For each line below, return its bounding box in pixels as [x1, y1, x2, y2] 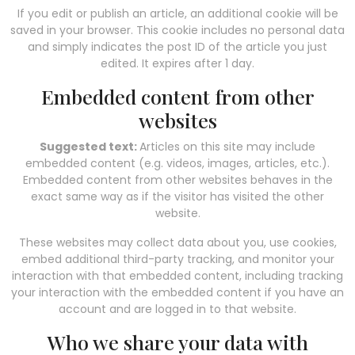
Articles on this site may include [139, 138, 315, 155]
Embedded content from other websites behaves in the [22, 171, 333, 188]
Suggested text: [40, 138, 139, 155]
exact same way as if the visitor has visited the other [31, 188, 324, 204]
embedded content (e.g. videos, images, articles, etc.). [25, 155, 330, 171]
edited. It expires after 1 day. [101, 55, 254, 71]
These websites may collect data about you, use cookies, [18, 234, 337, 250]
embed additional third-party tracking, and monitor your [21, 250, 334, 267]
